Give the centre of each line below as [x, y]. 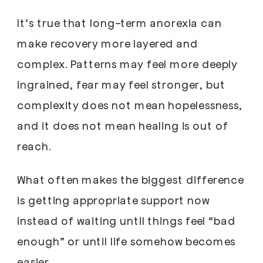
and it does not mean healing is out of [123, 125]
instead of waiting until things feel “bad [126, 220]
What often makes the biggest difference [130, 179]
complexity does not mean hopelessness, [130, 104]
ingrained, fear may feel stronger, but [121, 84]
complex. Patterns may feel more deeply [127, 63]
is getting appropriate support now [114, 200]
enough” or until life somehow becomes [127, 241]
